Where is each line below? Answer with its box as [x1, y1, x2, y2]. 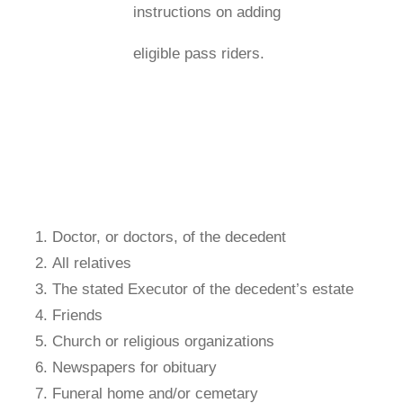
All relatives [51, 254, 131, 272]
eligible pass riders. [132, 44, 264, 62]
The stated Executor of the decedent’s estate [51, 280, 354, 298]
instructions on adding [132, 3, 281, 21]
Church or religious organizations [51, 332, 274, 350]
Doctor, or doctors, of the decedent [51, 228, 286, 246]
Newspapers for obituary [51, 358, 217, 376]
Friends [51, 306, 103, 324]
